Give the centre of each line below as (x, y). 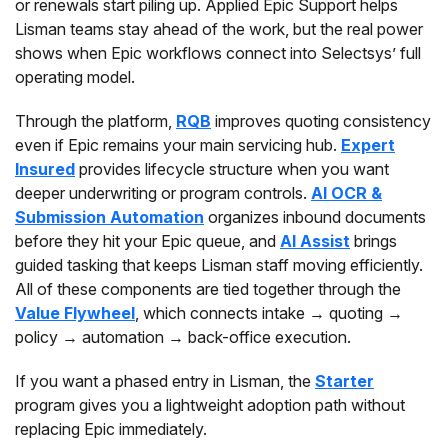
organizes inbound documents (315, 217)
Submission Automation (109, 217)
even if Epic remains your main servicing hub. (178, 145)
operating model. (75, 77)
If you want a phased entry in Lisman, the (165, 381)
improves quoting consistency (321, 121)
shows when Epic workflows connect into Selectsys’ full (218, 53)
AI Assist (315, 241)
